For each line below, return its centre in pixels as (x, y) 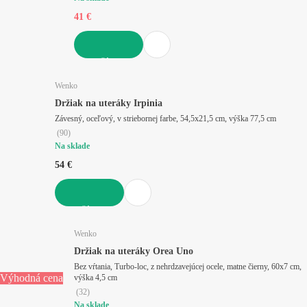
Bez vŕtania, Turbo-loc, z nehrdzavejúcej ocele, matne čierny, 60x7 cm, (188, 266)
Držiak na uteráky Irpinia (109, 103)
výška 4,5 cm (106, 277)
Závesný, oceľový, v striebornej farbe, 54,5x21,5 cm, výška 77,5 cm (263, 118)
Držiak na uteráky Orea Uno (134, 251)
